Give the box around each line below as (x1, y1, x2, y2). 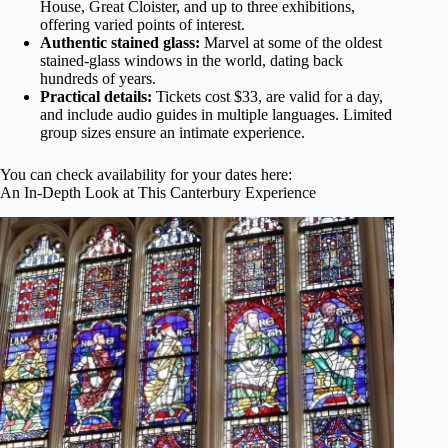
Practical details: (40, 88, 152, 106)
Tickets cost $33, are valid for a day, (152, 88, 383, 106)
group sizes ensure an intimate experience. (40, 124, 305, 142)
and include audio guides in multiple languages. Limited (40, 106, 392, 124)
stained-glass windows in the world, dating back (40, 52, 343, 70)
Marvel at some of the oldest (200, 34, 382, 52)
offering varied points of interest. (40, 16, 245, 34)
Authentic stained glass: (40, 34, 200, 52)
